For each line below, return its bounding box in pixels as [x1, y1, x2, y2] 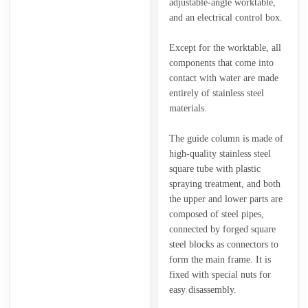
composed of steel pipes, [168, 208, 264, 219]
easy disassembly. [168, 284, 236, 295]
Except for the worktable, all [168, 42, 281, 53]
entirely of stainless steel [168, 87, 264, 98]
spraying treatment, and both [168, 178, 280, 189]
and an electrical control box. [168, 12, 283, 23]
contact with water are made [168, 72, 278, 83]
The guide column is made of [168, 133, 283, 144]
